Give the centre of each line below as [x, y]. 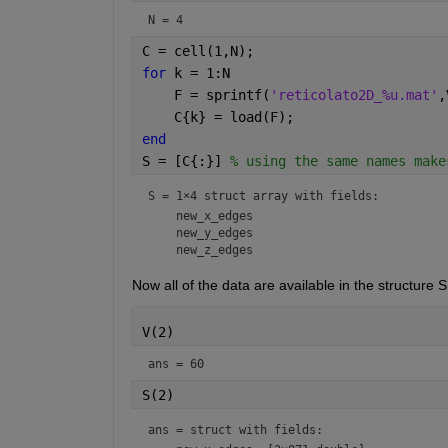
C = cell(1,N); [197, 50]
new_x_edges [200, 215]
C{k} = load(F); [217, 116]
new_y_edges [200, 232]
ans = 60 [175, 363]
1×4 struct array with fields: [277, 195]
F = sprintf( [205, 94]
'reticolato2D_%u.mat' [353, 94]
